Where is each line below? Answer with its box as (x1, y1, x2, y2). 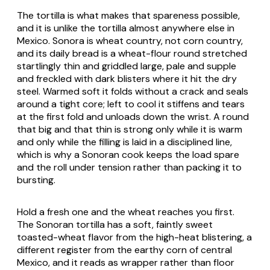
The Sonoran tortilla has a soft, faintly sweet (17, 218, 213, 231)
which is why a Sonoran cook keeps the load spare (17, 148, 239, 161)
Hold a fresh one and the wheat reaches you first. (17, 205, 234, 218)
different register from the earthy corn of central (17, 243, 232, 256)
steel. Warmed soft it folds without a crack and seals (17, 84, 248, 98)
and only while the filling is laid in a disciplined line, (17, 135, 232, 148)
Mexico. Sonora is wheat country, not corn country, (17, 34, 243, 47)
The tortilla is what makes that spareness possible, (17, 8, 240, 22)
